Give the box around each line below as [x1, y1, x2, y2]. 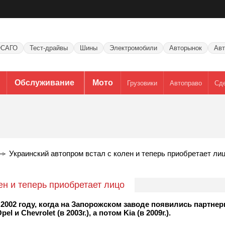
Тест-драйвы [29, 44, 68, 52]
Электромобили [109, 44, 157, 52]
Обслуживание [14, 78, 74, 87]
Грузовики [127, 79, 157, 87]
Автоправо [169, 79, 202, 87]
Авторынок [169, 44, 202, 52]
